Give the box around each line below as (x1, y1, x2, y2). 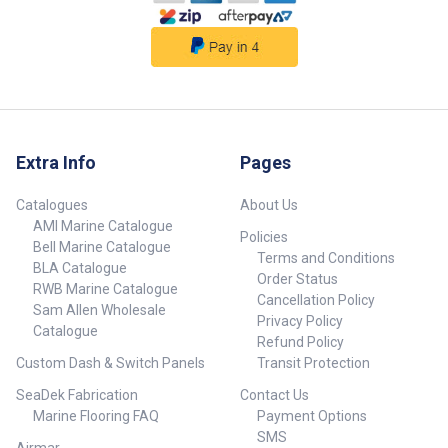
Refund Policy (256, 334, 344, 351)
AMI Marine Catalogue (32, 218, 173, 235)
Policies (240, 229, 288, 246)
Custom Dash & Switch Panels (16, 355, 205, 372)
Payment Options (256, 408, 367, 425)
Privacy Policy (256, 313, 343, 330)
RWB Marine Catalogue (32, 281, 178, 298)
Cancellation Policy (256, 292, 375, 309)
